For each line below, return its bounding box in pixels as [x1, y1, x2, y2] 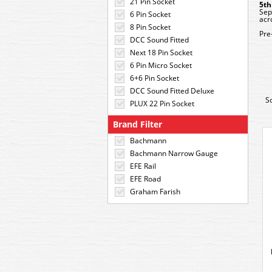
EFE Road [130, 174, 161, 184]
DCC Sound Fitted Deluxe [130, 86, 214, 96]
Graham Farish [130, 186, 180, 197]
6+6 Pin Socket [130, 73, 179, 83]
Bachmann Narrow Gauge [130, 148, 218, 158]
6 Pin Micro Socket [130, 60, 192, 70]
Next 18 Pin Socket [130, 47, 192, 58]
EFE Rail [130, 161, 156, 171]
